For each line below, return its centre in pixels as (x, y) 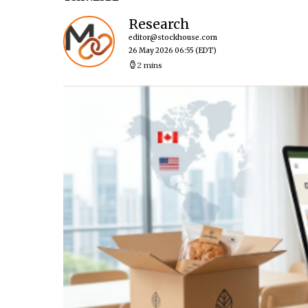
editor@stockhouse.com (173, 37)
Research (159, 24)
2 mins (150, 65)
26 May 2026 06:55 (161, 51)
